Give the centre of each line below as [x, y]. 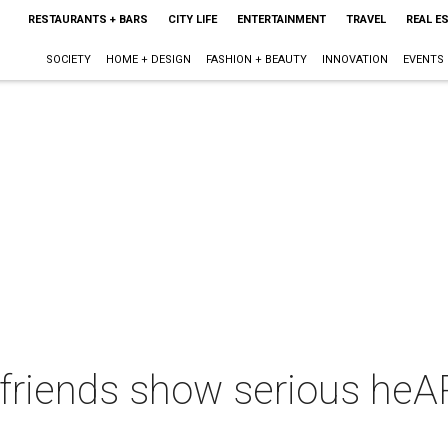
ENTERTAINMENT [281, 19]
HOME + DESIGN [148, 59]
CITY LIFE [192, 19]
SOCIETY [68, 59]
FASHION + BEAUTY [256, 59]
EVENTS [423, 59]
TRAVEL [365, 19]
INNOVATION [354, 59]
